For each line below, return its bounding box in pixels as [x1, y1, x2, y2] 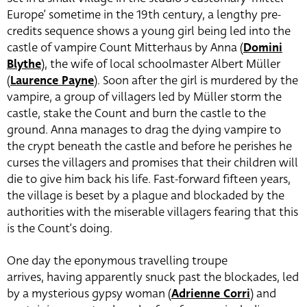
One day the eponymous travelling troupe [7, 252, 228, 270]
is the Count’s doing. [7, 220, 112, 238]
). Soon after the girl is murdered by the [94, 72, 298, 90]
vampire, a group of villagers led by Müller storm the [7, 88, 282, 106]
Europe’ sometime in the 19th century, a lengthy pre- [7, 6, 281, 24]
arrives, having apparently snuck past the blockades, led [7, 269, 299, 286]
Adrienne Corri [171, 285, 250, 303]
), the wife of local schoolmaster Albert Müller [41, 56, 280, 73]
